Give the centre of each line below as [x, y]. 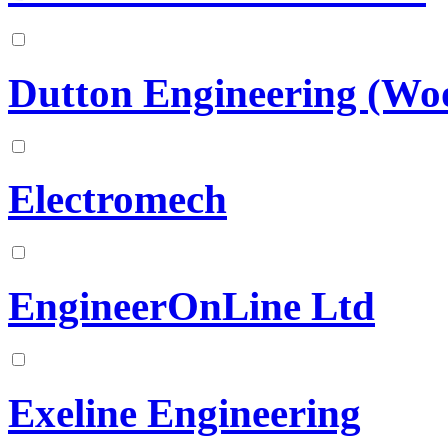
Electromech [117, 200]
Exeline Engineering [184, 414]
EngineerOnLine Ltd [191, 307]
